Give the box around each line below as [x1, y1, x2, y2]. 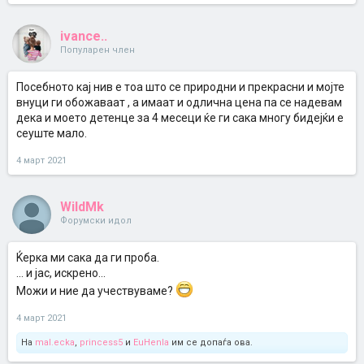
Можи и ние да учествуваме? [16, 284, 175, 297]
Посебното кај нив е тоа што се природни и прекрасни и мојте [16, 80, 344, 93]
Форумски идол [60, 215, 132, 226]
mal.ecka [35, 337, 75, 348]
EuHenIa [133, 337, 169, 348]
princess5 [80, 337, 123, 348]
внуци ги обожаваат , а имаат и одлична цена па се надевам [16, 96, 342, 109]
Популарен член [60, 45, 135, 55]
